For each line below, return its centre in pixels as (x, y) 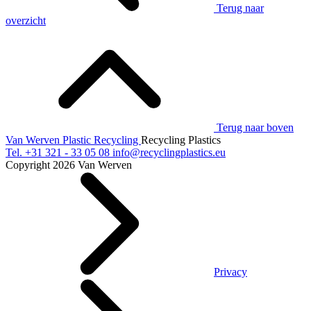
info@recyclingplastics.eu (169, 152)
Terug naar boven (255, 127)
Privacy (230, 271)
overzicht (26, 20)
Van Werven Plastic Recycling (73, 140)
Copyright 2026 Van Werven (69, 165)
